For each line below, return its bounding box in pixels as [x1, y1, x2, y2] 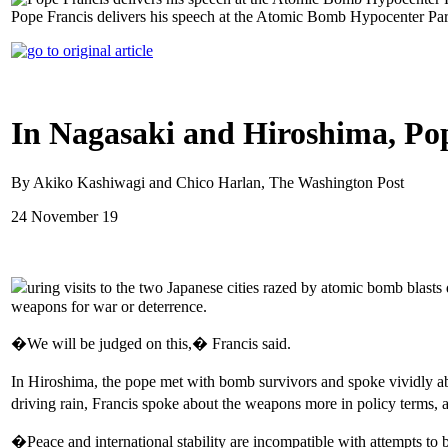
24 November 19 [11, 207, 118, 225]
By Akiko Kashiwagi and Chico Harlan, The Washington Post [11, 173, 404, 191]
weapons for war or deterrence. [11, 297, 207, 315]
